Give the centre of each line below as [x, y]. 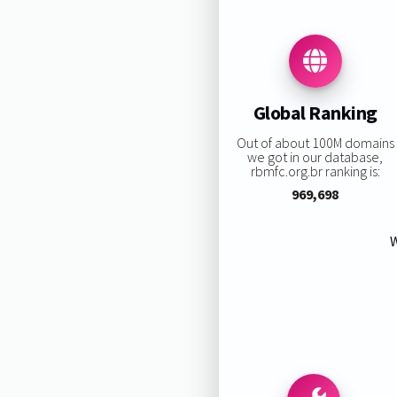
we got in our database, [315, 156]
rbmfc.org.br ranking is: [315, 171]
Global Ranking [315, 113]
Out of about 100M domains [315, 142]
